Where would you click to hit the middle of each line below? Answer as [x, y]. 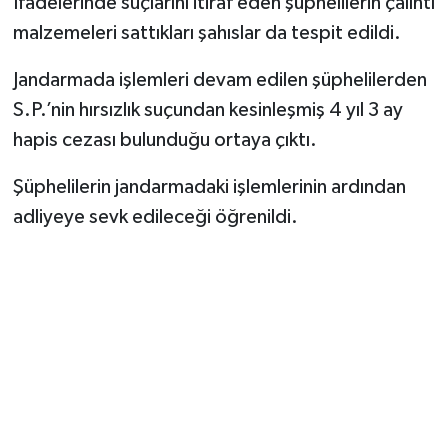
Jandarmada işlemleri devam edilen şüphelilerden [219, 80]
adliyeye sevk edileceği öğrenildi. [155, 217]
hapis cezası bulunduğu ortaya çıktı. [164, 140]
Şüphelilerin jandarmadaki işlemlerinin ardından [209, 187]
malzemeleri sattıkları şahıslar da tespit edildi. [206, 33]
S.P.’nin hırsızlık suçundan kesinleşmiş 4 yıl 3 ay [207, 110]
